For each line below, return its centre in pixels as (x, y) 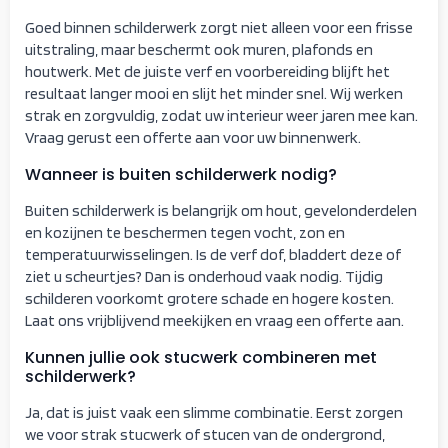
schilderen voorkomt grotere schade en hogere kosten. (209, 298)
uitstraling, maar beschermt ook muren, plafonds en (199, 49)
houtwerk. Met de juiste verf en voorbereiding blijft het (207, 71)
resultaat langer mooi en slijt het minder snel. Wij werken (214, 93)
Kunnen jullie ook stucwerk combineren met (201, 357)
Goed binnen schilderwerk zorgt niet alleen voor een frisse (219, 27)
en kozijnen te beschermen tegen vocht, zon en (185, 232)
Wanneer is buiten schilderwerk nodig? (181, 174)
